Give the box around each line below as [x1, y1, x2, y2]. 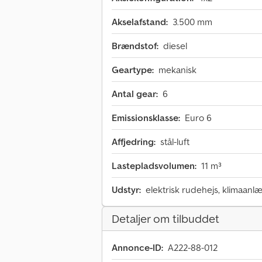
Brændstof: [112, 40, 158, 52]
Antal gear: [112, 88, 158, 100]
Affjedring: [112, 136, 156, 148]
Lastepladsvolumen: [112, 160, 196, 172]
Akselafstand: [112, 16, 168, 28]
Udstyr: [112, 184, 141, 196]
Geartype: [112, 64, 154, 76]
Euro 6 [185, 112, 212, 124]
